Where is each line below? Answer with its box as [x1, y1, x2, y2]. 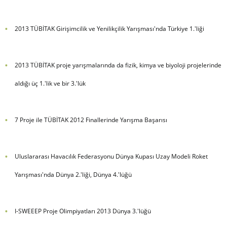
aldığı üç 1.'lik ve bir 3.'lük [14, 79, 86, 88]
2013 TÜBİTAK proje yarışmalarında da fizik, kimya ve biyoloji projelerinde [14, 61, 221, 70]
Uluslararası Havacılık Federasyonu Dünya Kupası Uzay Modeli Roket [14, 152, 208, 161]
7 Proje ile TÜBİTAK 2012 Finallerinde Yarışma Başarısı [14, 116, 167, 125]
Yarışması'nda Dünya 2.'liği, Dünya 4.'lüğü [14, 170, 132, 179]
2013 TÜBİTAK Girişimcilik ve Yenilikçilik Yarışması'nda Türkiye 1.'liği [14, 24, 204, 33]
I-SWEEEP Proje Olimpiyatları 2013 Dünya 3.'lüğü [14, 207, 151, 216]
